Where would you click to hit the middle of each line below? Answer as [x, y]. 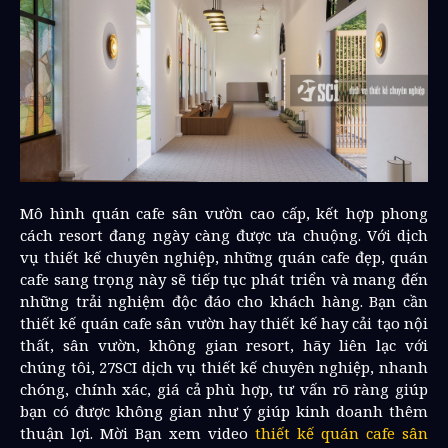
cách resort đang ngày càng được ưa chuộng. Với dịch [224, 235]
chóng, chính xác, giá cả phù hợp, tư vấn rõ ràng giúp [224, 389]
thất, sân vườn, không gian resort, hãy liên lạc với [224, 345]
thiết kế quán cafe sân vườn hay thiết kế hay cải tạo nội [224, 323]
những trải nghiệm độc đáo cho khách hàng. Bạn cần [224, 301]
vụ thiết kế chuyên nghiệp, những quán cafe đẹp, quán [224, 257]
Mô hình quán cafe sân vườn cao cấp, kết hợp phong [224, 213]
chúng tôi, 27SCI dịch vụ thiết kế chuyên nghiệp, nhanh [224, 367]
